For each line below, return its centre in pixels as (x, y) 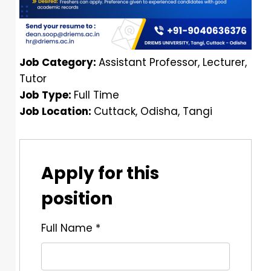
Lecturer (224, 63)
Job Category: (59, 63)
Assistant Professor (148, 63)
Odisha (159, 112)
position (77, 199)
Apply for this (100, 174)
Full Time (96, 95)
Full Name (68, 228)
